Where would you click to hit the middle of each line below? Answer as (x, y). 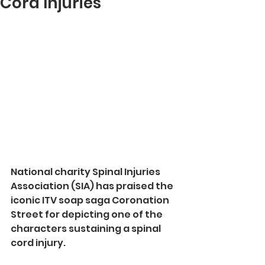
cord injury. (38, 243)
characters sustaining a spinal (87, 229)
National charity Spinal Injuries (86, 172)
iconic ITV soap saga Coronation (91, 201)
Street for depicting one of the (88, 215)
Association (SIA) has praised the (93, 186)
